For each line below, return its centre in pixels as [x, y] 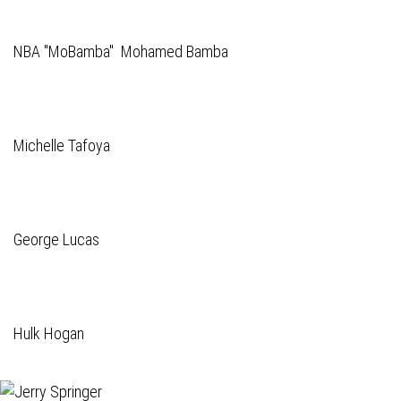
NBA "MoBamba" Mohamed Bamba [121, 51]
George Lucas [56, 239]
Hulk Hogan [49, 333]
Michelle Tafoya [64, 145]
